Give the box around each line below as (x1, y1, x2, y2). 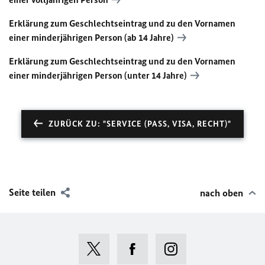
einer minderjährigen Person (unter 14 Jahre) (9, 69, 187, 81)
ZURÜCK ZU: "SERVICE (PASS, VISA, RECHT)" (49, 118, 231, 129)
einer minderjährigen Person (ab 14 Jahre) (9, 31, 174, 43)
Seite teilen (9, 186, 56, 198)
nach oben (200, 186, 243, 199)
